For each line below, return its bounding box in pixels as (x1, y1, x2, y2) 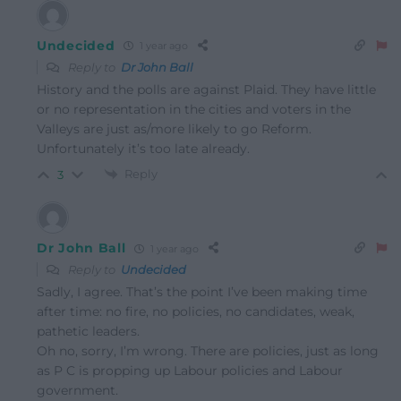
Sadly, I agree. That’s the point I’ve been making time (37, 284, 367, 301)
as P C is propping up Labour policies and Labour (37, 363, 343, 380)
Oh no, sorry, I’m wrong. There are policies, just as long (37, 343, 379, 360)
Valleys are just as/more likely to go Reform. (37, 120, 311, 137)
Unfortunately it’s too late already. (37, 140, 250, 157)
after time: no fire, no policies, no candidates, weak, (37, 303, 354, 320)
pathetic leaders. (37, 323, 140, 340)
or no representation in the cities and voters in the (37, 100, 351, 117)
